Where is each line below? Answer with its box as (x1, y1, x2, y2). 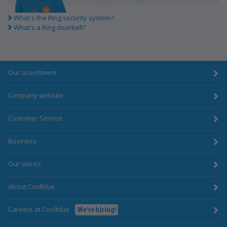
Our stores (8, 159, 41, 169)
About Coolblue (8, 182, 55, 192)
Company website (8, 91, 63, 100)
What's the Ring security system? (13, 13, 114, 22)
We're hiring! (77, 205, 116, 213)
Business (8, 136, 36, 146)
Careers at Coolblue (8, 204, 69, 214)
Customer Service (8, 113, 62, 123)
